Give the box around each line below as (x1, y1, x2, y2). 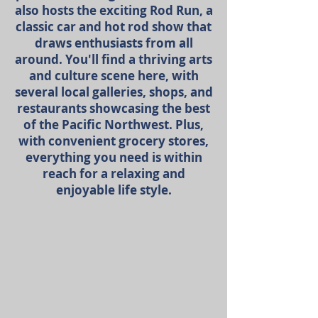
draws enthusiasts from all (34, 35, 193, 51)
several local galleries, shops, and (14, 84, 213, 100)
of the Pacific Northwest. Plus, (23, 116, 204, 133)
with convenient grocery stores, (18, 133, 209, 149)
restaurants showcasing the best (17, 100, 210, 116)
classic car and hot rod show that (16, 18, 212, 35)
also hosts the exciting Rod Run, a (14, 2, 213, 18)
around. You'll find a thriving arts (15, 51, 212, 67)
